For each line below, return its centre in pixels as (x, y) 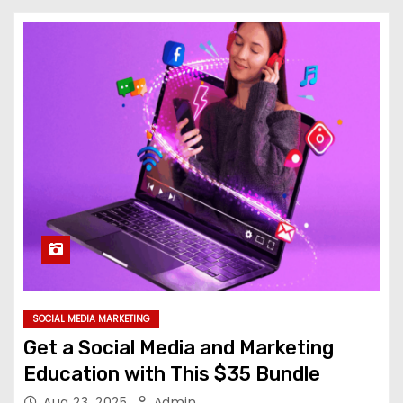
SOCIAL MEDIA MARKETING (91, 319)
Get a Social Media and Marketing (179, 348)
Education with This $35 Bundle (172, 374)
